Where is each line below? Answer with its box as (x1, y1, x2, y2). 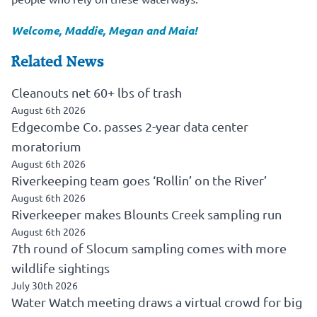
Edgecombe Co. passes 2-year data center (11, 118, 248, 134)
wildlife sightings (11, 260, 110, 275)
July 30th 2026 (11, 278, 78, 292)
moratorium (11, 138, 81, 154)
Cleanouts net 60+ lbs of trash (11, 84, 182, 100)
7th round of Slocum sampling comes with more (11, 240, 287, 255)
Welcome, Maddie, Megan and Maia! (11, 22, 197, 38)
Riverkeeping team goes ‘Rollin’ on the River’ (11, 172, 267, 188)
